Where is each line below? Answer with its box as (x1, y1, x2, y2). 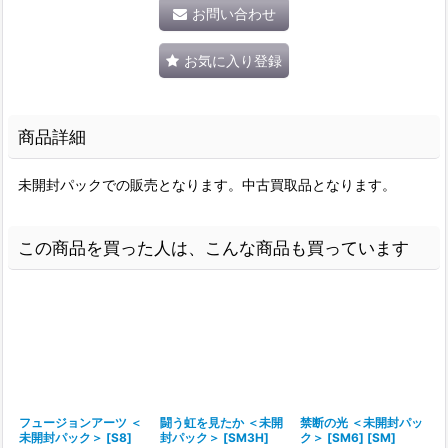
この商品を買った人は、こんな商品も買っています (18, 237, 409, 258)
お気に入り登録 (184, 52, 282, 69)
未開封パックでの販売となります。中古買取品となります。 (18, 176, 396, 193)
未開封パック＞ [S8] (19, 430, 132, 445)
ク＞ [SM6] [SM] (300, 430, 397, 445)
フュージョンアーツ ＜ (19, 415, 142, 430)
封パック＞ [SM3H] (159, 430, 269, 445)
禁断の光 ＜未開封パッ (300, 415, 424, 430)
